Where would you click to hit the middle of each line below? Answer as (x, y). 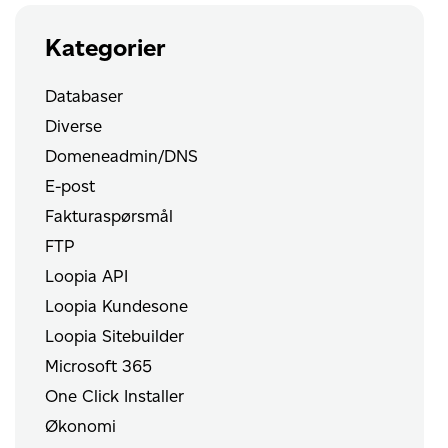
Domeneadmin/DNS (122, 156)
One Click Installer (115, 396)
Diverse (74, 126)
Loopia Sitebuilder (115, 336)
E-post (70, 186)
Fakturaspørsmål (109, 216)
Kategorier (106, 48)
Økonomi (81, 426)
